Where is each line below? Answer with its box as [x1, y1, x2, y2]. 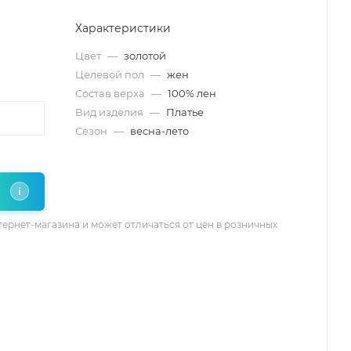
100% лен [168, 86, 216, 100]
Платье [166, 105, 204, 118]
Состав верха [75, 86, 147, 100]
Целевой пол [75, 67, 147, 81]
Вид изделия [75, 105, 146, 118]
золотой [124, 49, 166, 62]
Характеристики [75, 20, 171, 35]
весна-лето [130, 124, 189, 137]
